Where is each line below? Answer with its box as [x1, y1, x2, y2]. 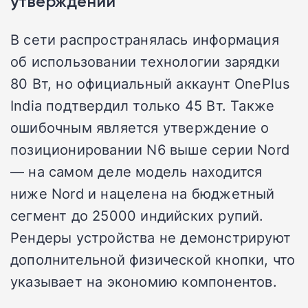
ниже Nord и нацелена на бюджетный [10, 184, 275, 203]
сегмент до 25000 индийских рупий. [10, 206, 264, 225]
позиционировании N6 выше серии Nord [10, 140, 289, 159]
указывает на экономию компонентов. [10, 272, 277, 291]
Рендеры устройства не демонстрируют [10, 228, 291, 247]
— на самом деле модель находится [10, 162, 263, 181]
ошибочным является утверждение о [10, 118, 269, 137]
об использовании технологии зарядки [10, 52, 280, 71]
